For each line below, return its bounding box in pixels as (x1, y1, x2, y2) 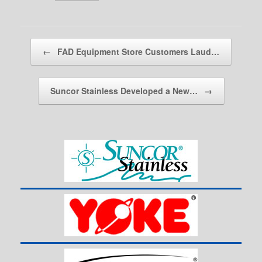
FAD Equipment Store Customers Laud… (55, 46, 219, 58)
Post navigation (20, 33, 79, 46)
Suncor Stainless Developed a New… (50, 85, 200, 97)
